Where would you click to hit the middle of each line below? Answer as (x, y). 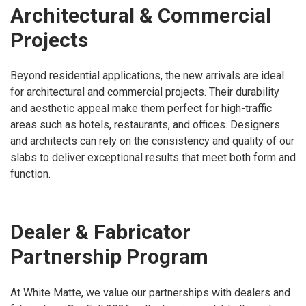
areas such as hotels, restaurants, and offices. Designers (145, 125)
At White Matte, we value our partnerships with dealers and (150, 292)
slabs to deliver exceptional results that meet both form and (153, 158)
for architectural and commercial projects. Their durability (145, 92)
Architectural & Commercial (141, 15)
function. (30, 174)
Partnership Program (109, 257)
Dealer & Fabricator (100, 232)
